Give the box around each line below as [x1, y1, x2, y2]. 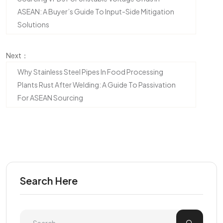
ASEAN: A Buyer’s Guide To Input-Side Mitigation [17, 7, 174, 16]
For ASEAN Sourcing [17, 93, 83, 102]
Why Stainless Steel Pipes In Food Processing [17, 67, 163, 76]
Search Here [20, 174, 78, 187]
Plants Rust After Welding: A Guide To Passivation [17, 80, 176, 89]
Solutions [17, 20, 49, 29]
